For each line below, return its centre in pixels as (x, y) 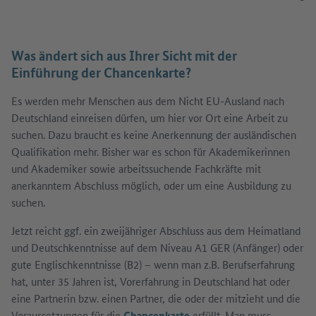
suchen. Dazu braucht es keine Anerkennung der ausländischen (154, 134)
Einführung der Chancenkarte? (101, 72)
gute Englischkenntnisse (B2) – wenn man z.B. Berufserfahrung (153, 264)
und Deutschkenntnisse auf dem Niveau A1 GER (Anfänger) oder (157, 247)
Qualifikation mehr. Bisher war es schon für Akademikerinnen (151, 151)
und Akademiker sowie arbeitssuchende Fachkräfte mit (136, 168)
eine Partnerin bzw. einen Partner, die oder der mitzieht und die (156, 298)
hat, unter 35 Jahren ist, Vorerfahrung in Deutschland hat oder (151, 281)
